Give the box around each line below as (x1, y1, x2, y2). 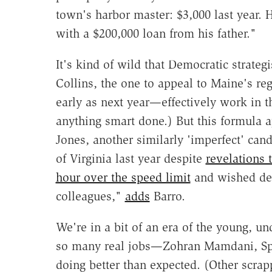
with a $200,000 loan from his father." (55, 25, 256, 41)
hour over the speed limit (55, 169, 191, 185)
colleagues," (55, 188, 125, 203)
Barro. (149, 188, 185, 203)
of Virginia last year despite (55, 151, 206, 166)
